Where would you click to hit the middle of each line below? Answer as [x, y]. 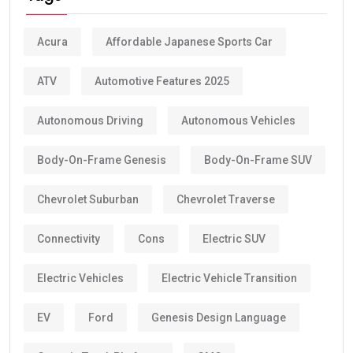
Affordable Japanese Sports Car [189, 41]
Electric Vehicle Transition [229, 278]
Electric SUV [234, 238]
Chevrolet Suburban [88, 199]
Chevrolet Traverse [226, 199]
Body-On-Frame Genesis [102, 160]
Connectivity [69, 238]
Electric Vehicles [80, 278]
